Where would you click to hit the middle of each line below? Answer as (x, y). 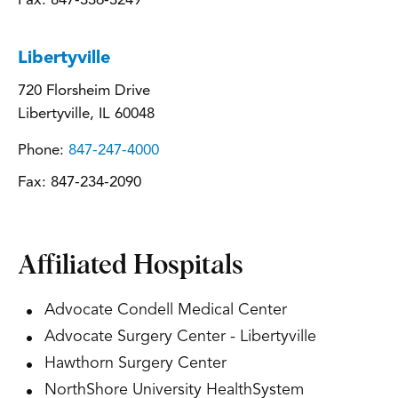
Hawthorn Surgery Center (135, 363)
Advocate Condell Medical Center (166, 310)
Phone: (43, 151)
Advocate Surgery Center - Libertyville (180, 337)
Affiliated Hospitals (131, 266)
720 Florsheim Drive (84, 91)
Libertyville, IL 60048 (86, 114)
